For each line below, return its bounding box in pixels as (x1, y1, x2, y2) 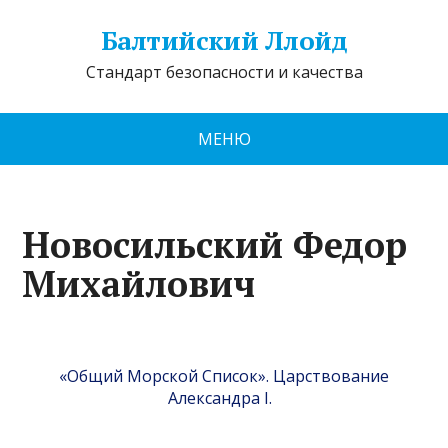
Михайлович (22, 260, 256, 307)
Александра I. (168, 387, 280, 409)
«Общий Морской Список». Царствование (59, 365, 389, 387)
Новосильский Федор (22, 221, 408, 268)
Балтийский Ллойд (100, 23, 348, 57)
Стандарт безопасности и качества (85, 61, 363, 83)
